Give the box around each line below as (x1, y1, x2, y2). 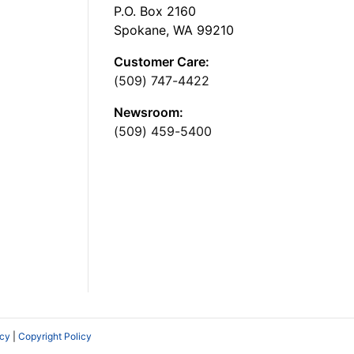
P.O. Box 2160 (114, 2, 196, 19)
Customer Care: (114, 53, 209, 70)
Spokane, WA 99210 (114, 21, 234, 38)
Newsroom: (114, 104, 183, 120)
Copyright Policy (18, 330, 92, 342)
